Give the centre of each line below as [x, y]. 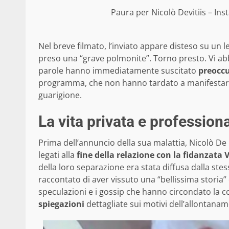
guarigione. [60, 95]
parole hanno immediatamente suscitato [118, 71]
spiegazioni [61, 204]
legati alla [58, 155]
